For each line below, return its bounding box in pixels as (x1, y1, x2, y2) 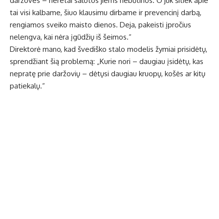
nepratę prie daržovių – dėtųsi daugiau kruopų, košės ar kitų (10, 69, 205, 79)
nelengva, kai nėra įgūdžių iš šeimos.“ (10, 32, 131, 42)
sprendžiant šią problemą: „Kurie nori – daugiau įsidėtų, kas (10, 57, 203, 66)
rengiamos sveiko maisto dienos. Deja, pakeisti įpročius (10, 20, 191, 30)
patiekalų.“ (10, 81, 45, 91)
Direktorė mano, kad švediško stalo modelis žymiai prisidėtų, (10, 44, 207, 54)
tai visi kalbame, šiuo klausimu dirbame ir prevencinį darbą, (10, 8, 201, 18)
